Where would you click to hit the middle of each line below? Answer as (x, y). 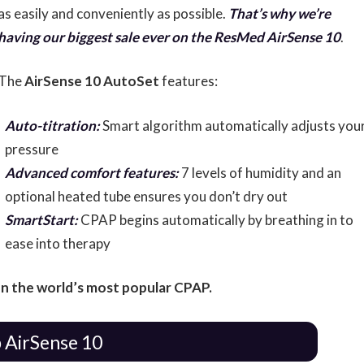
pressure (31, 149)
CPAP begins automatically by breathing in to (215, 219)
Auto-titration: (52, 125)
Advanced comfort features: (91, 172)
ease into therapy (57, 243)
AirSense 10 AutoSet (92, 81)
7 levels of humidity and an (260, 172)
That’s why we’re (279, 13)
